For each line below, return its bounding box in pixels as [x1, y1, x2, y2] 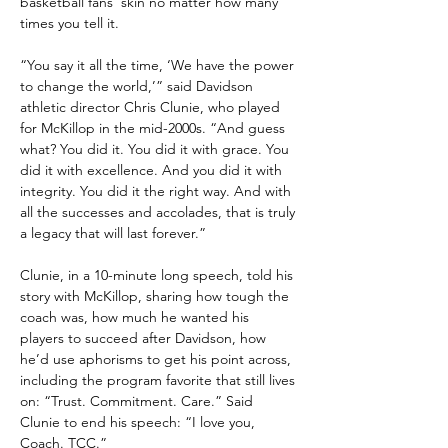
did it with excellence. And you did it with [20, 161, 286, 179]
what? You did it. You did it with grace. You [20, 140, 293, 158]
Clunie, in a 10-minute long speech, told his [20, 266, 297, 284]
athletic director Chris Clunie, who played [20, 98, 284, 116]
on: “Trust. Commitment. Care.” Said [20, 392, 257, 410]
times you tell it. [20, 14, 119, 32]
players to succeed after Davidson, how [20, 329, 270, 347]
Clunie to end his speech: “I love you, [20, 413, 259, 431]
